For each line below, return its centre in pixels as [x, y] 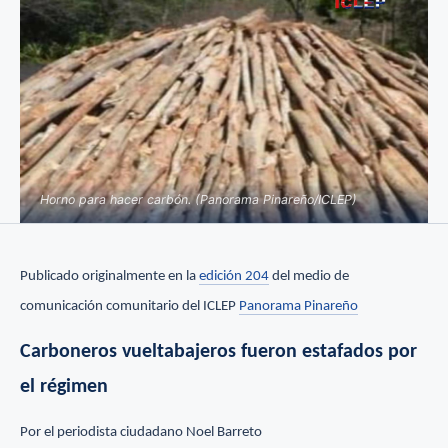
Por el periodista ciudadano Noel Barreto [141, 433]
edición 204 [234, 277]
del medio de [309, 277]
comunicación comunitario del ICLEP [129, 307]
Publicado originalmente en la [109, 277]
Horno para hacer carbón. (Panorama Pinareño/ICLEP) [198, 200]
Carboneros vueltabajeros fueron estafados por [218, 352]
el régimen [64, 387]
